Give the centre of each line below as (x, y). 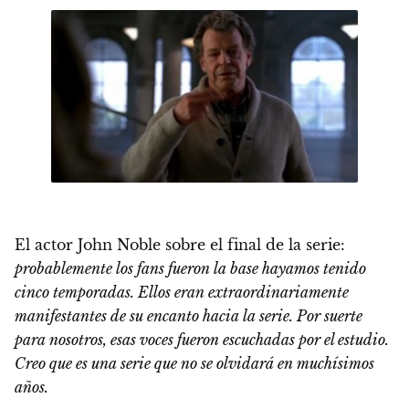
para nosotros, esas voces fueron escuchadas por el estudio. (202, 340)
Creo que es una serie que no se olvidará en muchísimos (194, 364)
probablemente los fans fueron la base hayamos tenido (190, 269)
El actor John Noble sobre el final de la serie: (180, 245)
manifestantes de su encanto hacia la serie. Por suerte (189, 316)
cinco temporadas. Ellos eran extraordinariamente (182, 293)
